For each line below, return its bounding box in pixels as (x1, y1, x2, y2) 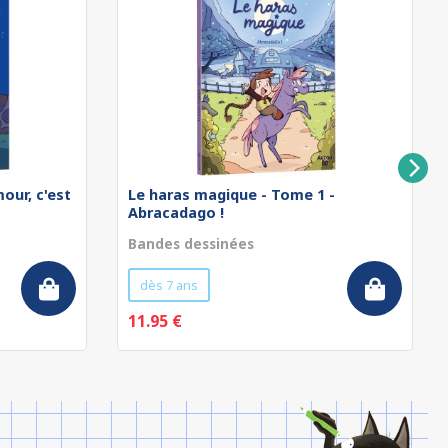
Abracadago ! (128, 203, 224, 222)
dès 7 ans (140, 276, 198, 294)
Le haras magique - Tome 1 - (128, 185, 335, 204)
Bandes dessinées (128, 234, 254, 253)
